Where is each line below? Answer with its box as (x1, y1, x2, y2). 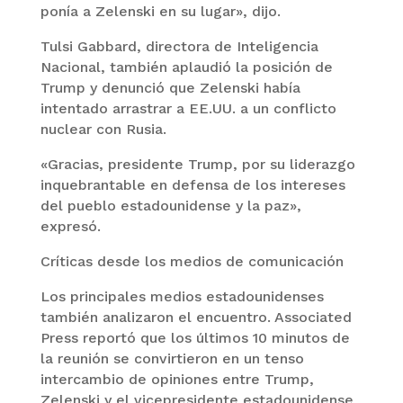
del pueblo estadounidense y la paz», (40, 196, 301, 214)
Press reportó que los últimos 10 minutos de (40, 328, 350, 346)
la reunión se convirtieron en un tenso (40, 349, 304, 367)
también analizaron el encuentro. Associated (40, 308, 352, 326)
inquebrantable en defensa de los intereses (40, 175, 345, 193)
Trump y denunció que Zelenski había (40, 78, 300, 96)
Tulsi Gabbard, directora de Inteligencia (40, 37, 318, 55)
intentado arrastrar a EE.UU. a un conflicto (40, 99, 336, 117)
